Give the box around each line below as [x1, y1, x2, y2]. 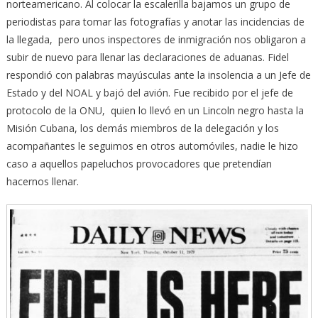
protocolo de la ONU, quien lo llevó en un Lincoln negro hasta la [6, 104, 304, 118]
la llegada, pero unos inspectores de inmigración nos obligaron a [6, 33, 306, 47]
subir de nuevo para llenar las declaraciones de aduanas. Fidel [6, 50, 289, 65]
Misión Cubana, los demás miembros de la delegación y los [6, 121, 279, 136]
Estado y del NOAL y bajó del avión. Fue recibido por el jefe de [6, 86, 293, 100]
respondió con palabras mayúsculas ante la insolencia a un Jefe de [6, 68, 311, 82]
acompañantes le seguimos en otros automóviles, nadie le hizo [6, 139, 298, 153]
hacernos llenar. [6, 175, 79, 189]
